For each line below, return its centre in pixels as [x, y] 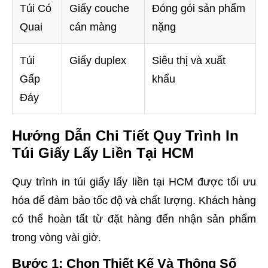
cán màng [93, 27]
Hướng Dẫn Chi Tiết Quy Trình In [125, 136]
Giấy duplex [98, 61]
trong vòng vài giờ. [57, 237]
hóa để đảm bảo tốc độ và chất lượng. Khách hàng [134, 200]
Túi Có [36, 9]
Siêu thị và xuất [189, 61]
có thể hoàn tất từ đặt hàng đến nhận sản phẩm [134, 219]
